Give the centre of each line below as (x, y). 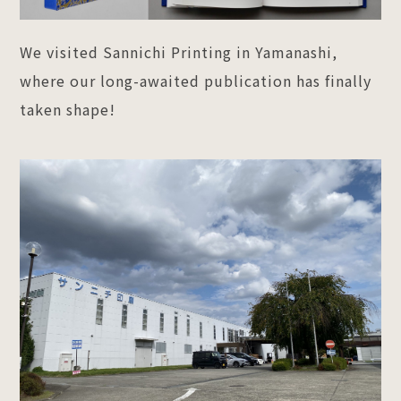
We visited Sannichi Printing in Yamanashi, (179, 52)
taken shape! (68, 110)
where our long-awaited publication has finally (196, 81)
